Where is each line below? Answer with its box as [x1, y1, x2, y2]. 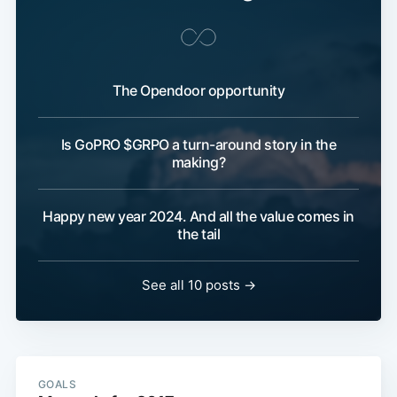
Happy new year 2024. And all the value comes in [43, 207, 354, 226]
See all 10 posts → [141, 276, 256, 294]
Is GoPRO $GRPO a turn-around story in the [60, 136, 337, 154]
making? [171, 153, 226, 172]
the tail [177, 225, 220, 244]
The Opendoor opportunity [113, 82, 284, 100]
